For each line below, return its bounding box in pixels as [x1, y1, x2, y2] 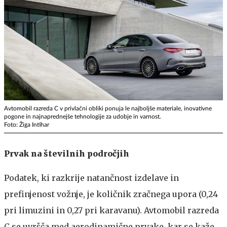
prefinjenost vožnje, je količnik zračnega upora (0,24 [4, 189, 218, 200]
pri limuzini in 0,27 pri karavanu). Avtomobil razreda [4, 205, 219, 216]
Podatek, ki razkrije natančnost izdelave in [4, 173, 179, 183]
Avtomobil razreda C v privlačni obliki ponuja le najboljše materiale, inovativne [4, 105, 212, 112]
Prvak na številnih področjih [4, 148, 129, 159]
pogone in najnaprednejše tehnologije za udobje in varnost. [4, 113, 161, 120]
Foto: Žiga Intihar [4, 122, 49, 128]
